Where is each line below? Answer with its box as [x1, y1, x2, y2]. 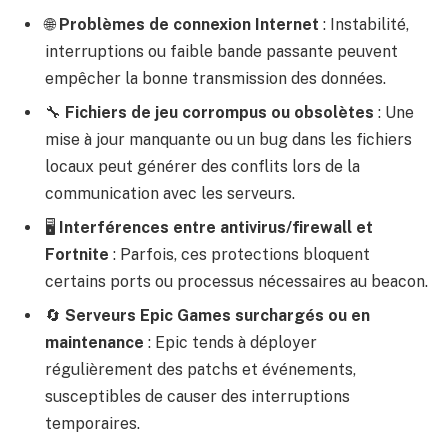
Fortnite [45, 244, 109, 264]
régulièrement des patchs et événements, [45, 359, 356, 379]
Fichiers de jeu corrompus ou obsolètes [65, 102, 374, 122]
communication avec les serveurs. [45, 183, 295, 203]
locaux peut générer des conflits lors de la [45, 156, 360, 176]
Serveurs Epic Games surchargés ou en [65, 305, 370, 325]
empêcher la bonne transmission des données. [45, 68, 386, 88]
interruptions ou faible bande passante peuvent [45, 41, 398, 61]
